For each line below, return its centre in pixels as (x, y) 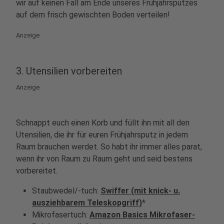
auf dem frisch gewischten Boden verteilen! (93, 15)
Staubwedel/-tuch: (66, 191)
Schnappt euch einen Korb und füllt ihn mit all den (103, 123)
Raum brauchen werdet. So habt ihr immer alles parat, (109, 147)
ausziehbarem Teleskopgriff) (87, 203)
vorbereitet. (37, 171)
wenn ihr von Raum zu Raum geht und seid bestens (104, 159)
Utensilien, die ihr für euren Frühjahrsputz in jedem (102, 135)
